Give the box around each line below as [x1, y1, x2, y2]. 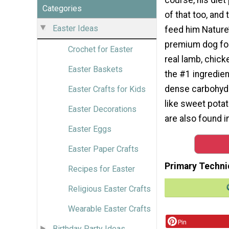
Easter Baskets [68, 64, 123, 74]
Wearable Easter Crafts [68, 203, 151, 214]
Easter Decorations [68, 104, 136, 114]
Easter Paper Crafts [68, 144, 139, 154]
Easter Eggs [68, 124, 111, 134]
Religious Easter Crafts [68, 184, 151, 194]
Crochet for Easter [68, 44, 133, 54]
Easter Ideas [53, 23, 98, 33]
